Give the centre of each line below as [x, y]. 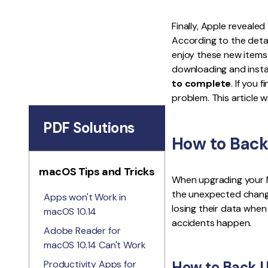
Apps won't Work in [85, 197]
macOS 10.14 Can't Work [95, 245]
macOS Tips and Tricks [97, 172]
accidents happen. [212, 223]
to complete [202, 83]
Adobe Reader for [82, 231]
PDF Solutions [89, 128]
